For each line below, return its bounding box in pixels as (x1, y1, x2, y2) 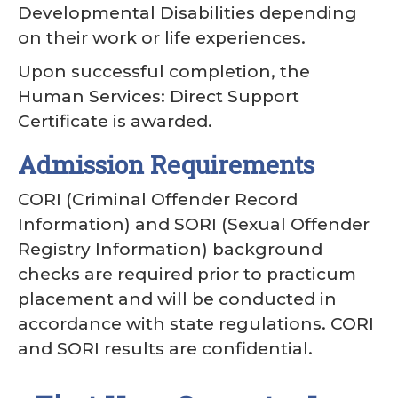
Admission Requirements (18, 148, 321, 181)
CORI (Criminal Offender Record (18, 189, 298, 210)
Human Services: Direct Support (18, 86, 299, 107)
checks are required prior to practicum (18, 264, 356, 284)
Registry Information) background (18, 239, 322, 259)
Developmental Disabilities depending (18, 3, 357, 23)
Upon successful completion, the (18, 61, 310, 82)
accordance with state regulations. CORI (18, 314, 374, 334)
